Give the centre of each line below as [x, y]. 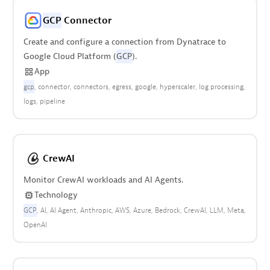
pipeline [52, 101]
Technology [56, 195]
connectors [91, 87]
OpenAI [35, 225]
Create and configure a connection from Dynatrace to [124, 42]
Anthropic [96, 210]
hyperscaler [177, 87]
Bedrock [167, 210]
